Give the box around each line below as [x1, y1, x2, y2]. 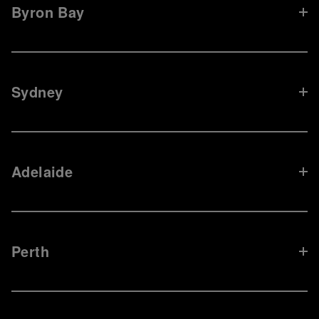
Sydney [11, 81, 63, 103]
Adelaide [11, 161, 73, 182]
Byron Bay [11, 1, 85, 23]
